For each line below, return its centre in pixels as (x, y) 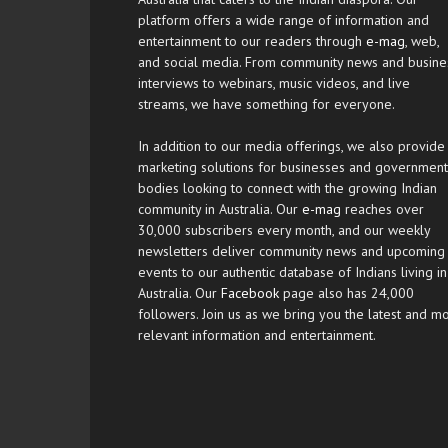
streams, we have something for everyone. (266, 103)
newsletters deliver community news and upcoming (291, 250)
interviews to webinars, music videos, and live (274, 82)
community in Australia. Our (220, 208)
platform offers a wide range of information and (283, 19)
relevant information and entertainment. (257, 334)
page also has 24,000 (346, 292)
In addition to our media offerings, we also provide (291, 145)
